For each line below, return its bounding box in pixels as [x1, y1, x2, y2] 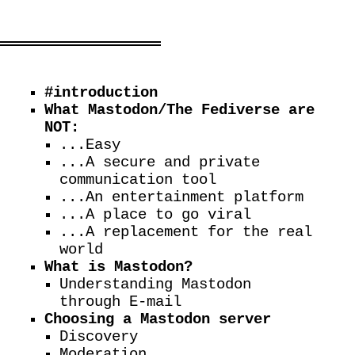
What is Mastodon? [44, 258, 193, 277]
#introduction [44, 84, 158, 102]
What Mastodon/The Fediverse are [44, 101, 315, 120]
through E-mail [59, 293, 182, 311]
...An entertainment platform [59, 189, 304, 207]
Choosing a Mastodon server [44, 311, 271, 329]
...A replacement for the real [59, 223, 313, 242]
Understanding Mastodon [59, 276, 252, 294]
